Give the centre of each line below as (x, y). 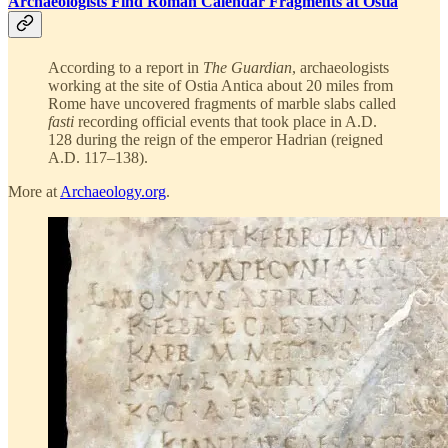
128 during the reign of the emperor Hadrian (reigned (215, 139)
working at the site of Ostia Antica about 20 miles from (220, 85)
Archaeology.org (113, 191)
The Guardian (247, 67)
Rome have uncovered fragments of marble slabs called (222, 103)
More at (34, 191)
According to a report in (125, 67)
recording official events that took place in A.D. (225, 121)
